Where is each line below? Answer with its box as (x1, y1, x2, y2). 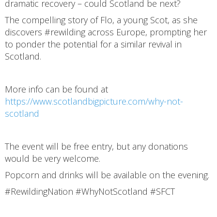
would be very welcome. (5, 152, 100, 164)
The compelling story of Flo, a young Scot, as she (5, 14, 198, 26)
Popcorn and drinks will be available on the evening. (5, 169, 209, 181)
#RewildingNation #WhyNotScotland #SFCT (5, 185, 175, 197)
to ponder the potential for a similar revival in (5, 38, 182, 50)
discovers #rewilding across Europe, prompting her (5, 26, 207, 38)
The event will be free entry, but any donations (5, 140, 188, 152)
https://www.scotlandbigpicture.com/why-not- (5, 95, 183, 107)
